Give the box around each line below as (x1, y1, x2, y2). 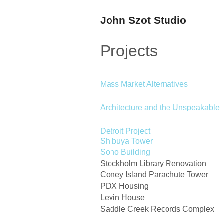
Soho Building (100, 147, 150, 156)
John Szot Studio (100, 14, 186, 26)
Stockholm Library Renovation (100, 159, 206, 167)
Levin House (100, 193, 145, 202)
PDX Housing (100, 181, 149, 190)
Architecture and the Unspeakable (100, 103, 220, 112)
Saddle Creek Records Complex (100, 204, 214, 213)
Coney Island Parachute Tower (100, 170, 208, 179)
